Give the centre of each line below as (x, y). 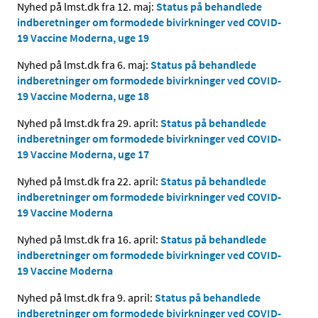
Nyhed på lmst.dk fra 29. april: (89, 122)
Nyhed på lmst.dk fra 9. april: (86, 297)
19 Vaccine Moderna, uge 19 (83, 37)
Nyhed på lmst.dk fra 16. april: (89, 239)
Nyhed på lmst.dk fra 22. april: (89, 181)
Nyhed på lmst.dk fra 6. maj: (84, 64)
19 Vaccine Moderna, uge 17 (83, 154)
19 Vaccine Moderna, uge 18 (83, 95)
